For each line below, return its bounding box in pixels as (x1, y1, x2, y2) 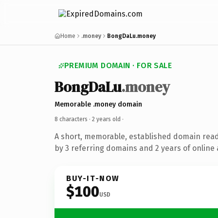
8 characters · (54, 115, 92, 123)
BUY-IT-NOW (66, 173, 120, 183)
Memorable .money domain (54, 100, 142, 109)
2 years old (92, 115, 121, 123)
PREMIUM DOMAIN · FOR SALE (64, 61, 172, 70)
